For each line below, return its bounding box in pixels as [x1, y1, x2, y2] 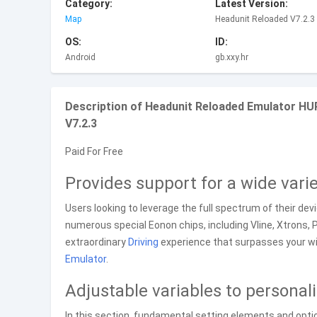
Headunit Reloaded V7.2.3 [215, 14, 315, 24]
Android [65, 52, 96, 62]
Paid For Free [65, 146, 123, 157]
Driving [128, 236, 158, 248]
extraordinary [65, 236, 128, 248]
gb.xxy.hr [215, 52, 248, 62]
